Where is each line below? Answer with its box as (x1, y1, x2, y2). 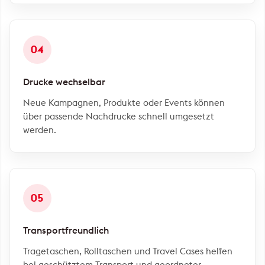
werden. (23, 124, 56, 135)
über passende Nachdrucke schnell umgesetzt (23, 110, 214, 122)
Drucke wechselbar (23, 75, 105, 88)
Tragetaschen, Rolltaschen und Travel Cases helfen (23, 245, 232, 257)
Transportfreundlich (23, 224, 109, 236)
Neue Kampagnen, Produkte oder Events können (23, 96, 225, 108)
